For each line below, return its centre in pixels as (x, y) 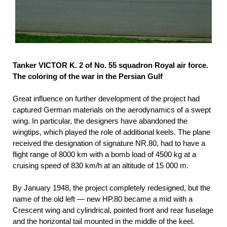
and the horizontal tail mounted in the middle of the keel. (104, 221)
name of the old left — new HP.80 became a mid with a (103, 199)
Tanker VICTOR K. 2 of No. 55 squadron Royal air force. (110, 65)
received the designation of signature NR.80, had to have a (109, 143)
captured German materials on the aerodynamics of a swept (112, 110)
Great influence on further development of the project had (106, 99)
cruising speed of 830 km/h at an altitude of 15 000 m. (101, 166)
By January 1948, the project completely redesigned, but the (111, 188)
